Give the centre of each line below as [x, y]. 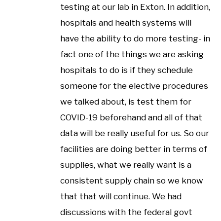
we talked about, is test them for [126, 101]
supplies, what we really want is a [126, 165]
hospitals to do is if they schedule [127, 70]
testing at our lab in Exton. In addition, [135, 7]
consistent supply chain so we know [132, 180]
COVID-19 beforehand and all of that [131, 117]
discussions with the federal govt [126, 212]
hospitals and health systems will [126, 22]
